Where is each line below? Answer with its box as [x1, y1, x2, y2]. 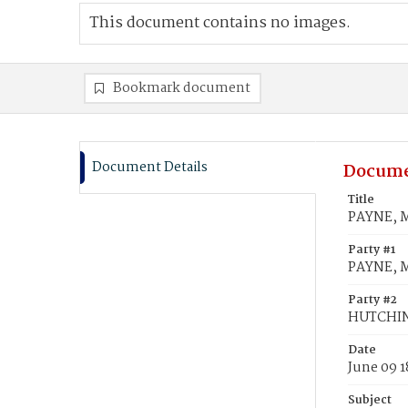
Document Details [92, 157, 208, 178]
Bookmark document [113, 77, 250, 99]
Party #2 [348, 291, 397, 310]
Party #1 [348, 240, 395, 260]
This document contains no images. [89, 11, 351, 36]
